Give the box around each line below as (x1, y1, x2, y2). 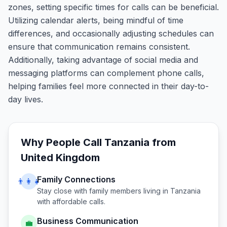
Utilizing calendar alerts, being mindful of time (8, 15, 183, 25)
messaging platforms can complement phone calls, (8, 68, 204, 78)
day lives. (8, 94, 43, 104)
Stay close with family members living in (37, 186, 170, 195)
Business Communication (37, 216, 138, 226)
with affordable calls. (37, 197, 105, 206)
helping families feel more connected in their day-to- (8, 81, 209, 91)
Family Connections (37, 174, 116, 184)
